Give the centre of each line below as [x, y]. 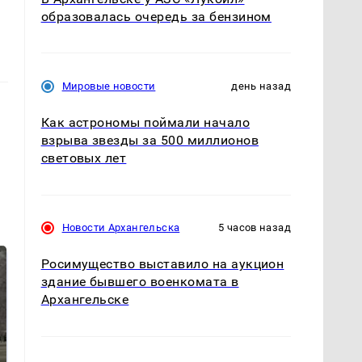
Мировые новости [109, 86]
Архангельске [85, 300]
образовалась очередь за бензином [156, 17]
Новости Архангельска [121, 228]
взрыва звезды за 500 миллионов [149, 141]
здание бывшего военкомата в [140, 282]
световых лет [84, 158]
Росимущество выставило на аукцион [162, 264]
